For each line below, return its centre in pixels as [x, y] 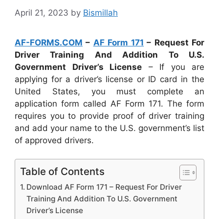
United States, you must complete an [109, 91]
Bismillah [100, 12]
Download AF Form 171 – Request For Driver [104, 187]
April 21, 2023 [42, 12]
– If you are [173, 67]
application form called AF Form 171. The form [109, 103]
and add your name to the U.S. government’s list [109, 128]
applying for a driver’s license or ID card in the [109, 79]
